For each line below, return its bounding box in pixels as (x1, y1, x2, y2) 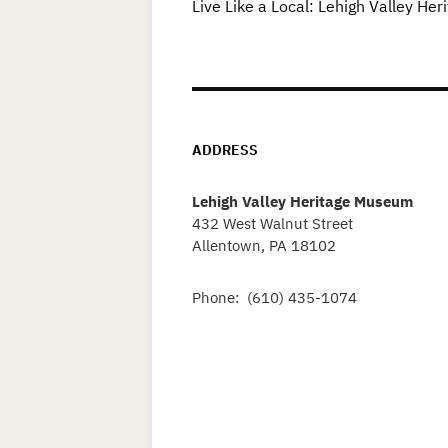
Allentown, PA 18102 (192, 235, 336, 255)
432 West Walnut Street (192, 213, 353, 233)
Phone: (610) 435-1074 (192, 287, 357, 307)
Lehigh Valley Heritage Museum (192, 191, 413, 211)
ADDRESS (192, 140, 258, 159)
